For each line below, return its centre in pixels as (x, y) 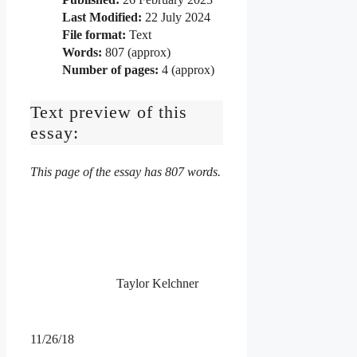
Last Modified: (102, 17)
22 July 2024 (176, 17)
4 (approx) (186, 69)
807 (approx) (136, 52)
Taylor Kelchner (114, 283)
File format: (94, 34)
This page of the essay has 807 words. (126, 171)
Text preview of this (109, 112)
